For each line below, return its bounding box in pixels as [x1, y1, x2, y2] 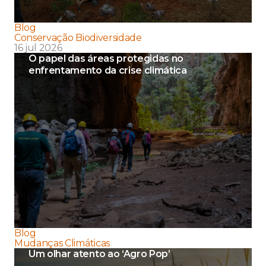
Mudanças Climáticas [14, 237, 110, 249]
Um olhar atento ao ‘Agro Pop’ [28, 248, 170, 260]
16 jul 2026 [14, 42, 62, 54]
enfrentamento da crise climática [28, 65, 187, 77]
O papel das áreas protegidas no [28, 53, 184, 65]
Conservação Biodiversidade [14, 32, 142, 44]
